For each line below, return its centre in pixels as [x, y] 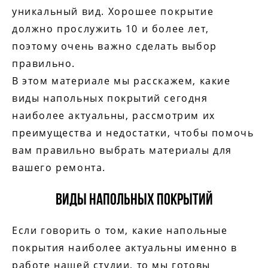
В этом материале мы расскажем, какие [121, 81]
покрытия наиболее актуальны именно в [125, 248]
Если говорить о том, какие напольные [120, 230]
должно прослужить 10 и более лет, [111, 29]
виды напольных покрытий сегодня [110, 98]
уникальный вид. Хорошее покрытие [113, 11]
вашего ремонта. [59, 167]
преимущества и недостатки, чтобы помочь [133, 133]
